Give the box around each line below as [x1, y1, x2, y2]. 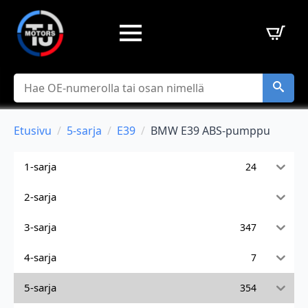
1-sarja [24, 159, 56, 174]
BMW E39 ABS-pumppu [151, 122, 270, 138]
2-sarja [24, 190, 56, 204]
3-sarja [24, 220, 56, 234]
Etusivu [14, 122, 52, 138]
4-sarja [24, 250, 56, 265]
